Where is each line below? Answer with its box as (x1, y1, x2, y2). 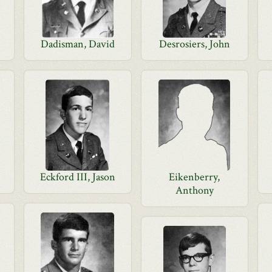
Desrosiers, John (158, 37, 230, 51)
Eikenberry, (169, 170, 220, 184)
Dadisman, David (40, 37, 115, 51)
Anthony (175, 183, 214, 197)
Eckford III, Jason (39, 170, 115, 184)
